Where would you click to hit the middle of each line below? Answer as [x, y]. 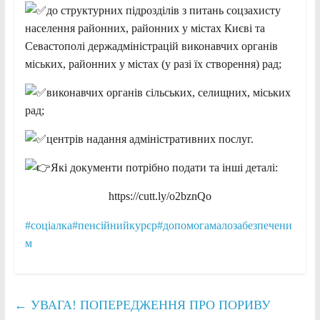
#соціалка [48, 225]
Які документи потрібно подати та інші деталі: [164, 167]
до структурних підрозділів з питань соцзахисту [163, 10]
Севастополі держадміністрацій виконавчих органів [151, 46]
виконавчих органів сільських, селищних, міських [168, 92]
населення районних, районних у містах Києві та [145, 28]
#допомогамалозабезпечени [224, 225]
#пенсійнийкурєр [114, 225]
